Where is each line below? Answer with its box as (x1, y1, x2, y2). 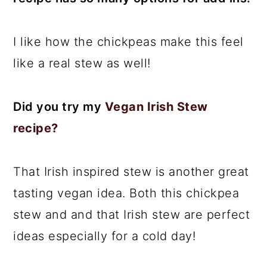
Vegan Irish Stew (104, 100, 208, 114)
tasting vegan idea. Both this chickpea (13, 186, 240, 200)
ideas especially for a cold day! (13, 229, 196, 243)
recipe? (13, 121, 58, 135)
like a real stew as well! (13, 56, 151, 70)
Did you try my (13, 100, 105, 114)
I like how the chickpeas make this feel (13, 35, 244, 49)
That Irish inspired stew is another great (13, 164, 249, 179)
